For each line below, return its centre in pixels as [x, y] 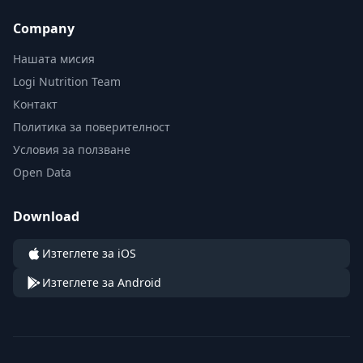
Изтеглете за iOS [89, 254]
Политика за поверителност [92, 127]
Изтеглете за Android [102, 283]
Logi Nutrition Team [67, 82]
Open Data [42, 173]
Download [46, 217]
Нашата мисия [54, 59]
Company [44, 29]
